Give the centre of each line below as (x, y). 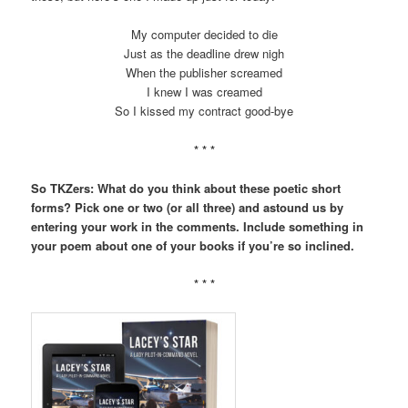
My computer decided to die (204, 35)
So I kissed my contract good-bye (204, 111)
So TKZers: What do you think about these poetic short (186, 188)
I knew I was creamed (204, 92)
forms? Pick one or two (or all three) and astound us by (188, 207)
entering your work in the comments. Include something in (198, 226)
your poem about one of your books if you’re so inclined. (193, 245)
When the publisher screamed (204, 73)
